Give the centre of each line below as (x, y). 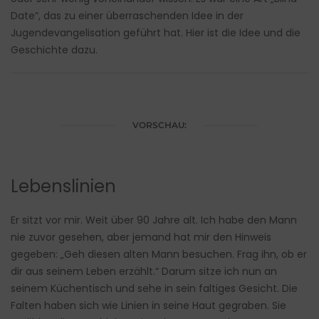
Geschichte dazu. (54, 50)
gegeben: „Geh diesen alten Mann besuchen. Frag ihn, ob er (159, 255)
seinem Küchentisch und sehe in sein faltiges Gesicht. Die (154, 289)
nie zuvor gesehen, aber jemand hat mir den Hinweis (141, 237)
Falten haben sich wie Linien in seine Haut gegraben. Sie (148, 306)
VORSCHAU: (159, 125)
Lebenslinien (63, 187)
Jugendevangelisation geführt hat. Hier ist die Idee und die (156, 33)
